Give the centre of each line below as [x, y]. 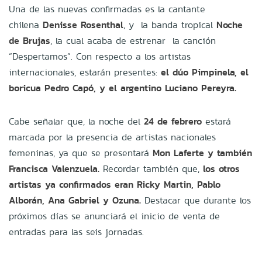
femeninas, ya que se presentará [79, 153]
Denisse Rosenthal [83, 25]
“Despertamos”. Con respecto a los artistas [100, 56]
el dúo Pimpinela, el [205, 72]
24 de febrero [173, 121]
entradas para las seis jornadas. [76, 232]
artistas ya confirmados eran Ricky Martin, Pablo [115, 184]
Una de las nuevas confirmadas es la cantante [107, 9]
